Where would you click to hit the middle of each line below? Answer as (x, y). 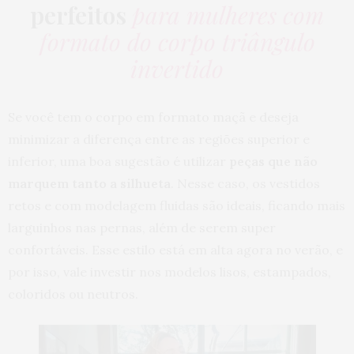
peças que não (273, 162)
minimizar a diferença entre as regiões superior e (159, 139)
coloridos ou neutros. (75, 294)
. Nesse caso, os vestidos (245, 184)
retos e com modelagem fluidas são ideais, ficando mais (177, 206)
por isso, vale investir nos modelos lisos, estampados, (169, 272)
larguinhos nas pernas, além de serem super (142, 228)
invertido (177, 69)
